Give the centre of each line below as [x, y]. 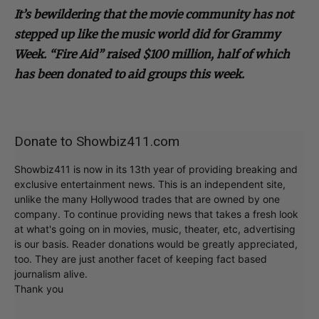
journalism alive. [51, 273]
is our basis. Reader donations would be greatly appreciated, [156, 244]
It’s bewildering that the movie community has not [154, 14]
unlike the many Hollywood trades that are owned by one [147, 199]
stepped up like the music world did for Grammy [147, 34]
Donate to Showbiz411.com [97, 141]
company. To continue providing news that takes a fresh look [156, 214]
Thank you [39, 288]
